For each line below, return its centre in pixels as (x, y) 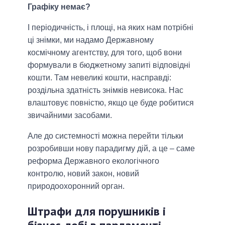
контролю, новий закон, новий (83, 173)
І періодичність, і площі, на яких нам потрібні (110, 27)
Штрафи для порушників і (97, 211)
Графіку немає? (59, 7)
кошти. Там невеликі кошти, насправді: (99, 77)
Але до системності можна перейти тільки (105, 136)
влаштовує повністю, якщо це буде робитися (111, 102)
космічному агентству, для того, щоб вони (105, 52)
